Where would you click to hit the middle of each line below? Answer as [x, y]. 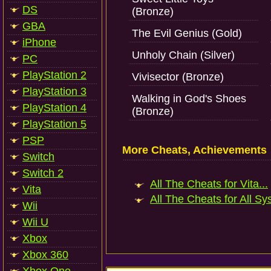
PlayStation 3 [54, 91]
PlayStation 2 [54, 75]
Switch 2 [43, 173]
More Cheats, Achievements [194, 150]
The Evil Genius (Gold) [187, 33]
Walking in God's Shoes [189, 99]
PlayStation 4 [54, 108]
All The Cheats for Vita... [209, 184]
